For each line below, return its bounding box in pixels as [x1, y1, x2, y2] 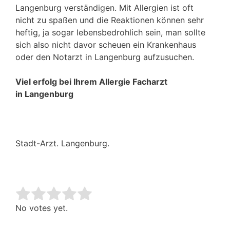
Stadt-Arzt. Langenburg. [15, 138, 109, 149]
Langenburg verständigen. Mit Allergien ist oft [15, 3, 194, 13]
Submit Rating [98, 193, 152, 204]
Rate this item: [15, 193, 71, 204]
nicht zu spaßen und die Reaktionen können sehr [15, 15, 204, 26]
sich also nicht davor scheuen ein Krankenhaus [15, 40, 196, 50]
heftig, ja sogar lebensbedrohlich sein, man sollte [15, 27, 205, 38]
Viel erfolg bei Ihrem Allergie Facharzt [15, 76, 167, 87]
